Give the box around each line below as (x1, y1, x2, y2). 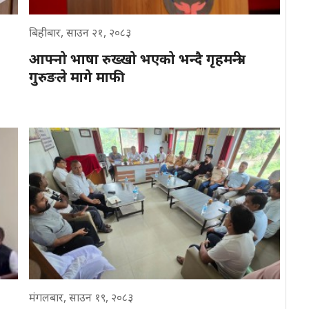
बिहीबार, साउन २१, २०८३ (29, 24, 131, 40)
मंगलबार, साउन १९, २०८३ (29, 289, 133, 305)
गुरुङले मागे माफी (29, 67, 125, 86)
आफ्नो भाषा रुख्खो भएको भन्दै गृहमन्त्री (29, 49, 241, 68)
